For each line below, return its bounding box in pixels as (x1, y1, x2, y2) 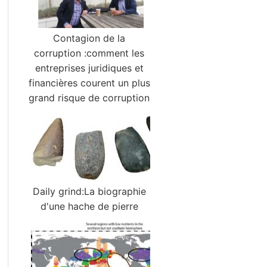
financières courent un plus (28, 77, 150, 89)
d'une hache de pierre (40, 200, 138, 212)
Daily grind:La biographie (32, 185, 146, 197)
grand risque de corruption (29, 92, 150, 104)
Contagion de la (53, 32, 126, 44)
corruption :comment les (34, 47, 145, 59)
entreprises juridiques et (35, 62, 144, 74)
